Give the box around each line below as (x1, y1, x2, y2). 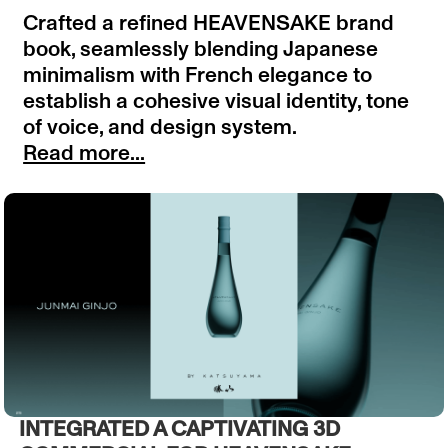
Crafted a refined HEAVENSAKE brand (23, 12, 395, 34)
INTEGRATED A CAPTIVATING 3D (18, 418, 340, 440)
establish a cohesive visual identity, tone (23, 90, 410, 112)
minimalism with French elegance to (23, 64, 373, 86)
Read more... (23, 142, 146, 164)
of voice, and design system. (23, 116, 298, 138)
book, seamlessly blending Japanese (23, 38, 379, 60)
